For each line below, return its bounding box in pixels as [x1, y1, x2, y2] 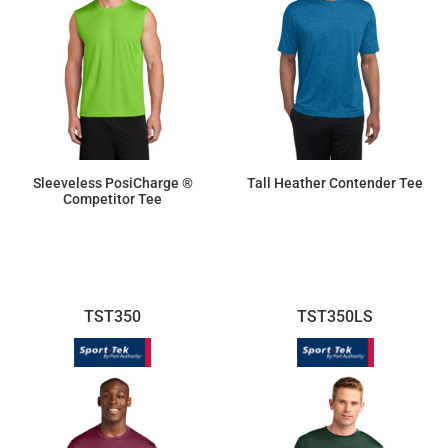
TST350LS [297, 307, 374, 327]
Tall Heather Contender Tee [247, 175, 424, 192]
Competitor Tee [63, 191, 163, 208]
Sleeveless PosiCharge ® [32, 175, 193, 192]
